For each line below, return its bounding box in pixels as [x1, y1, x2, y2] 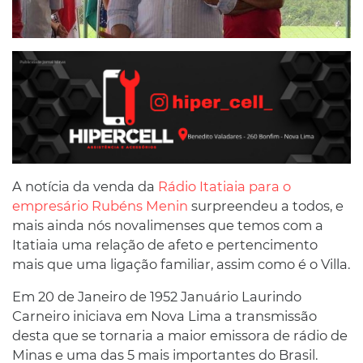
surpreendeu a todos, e [188, 197, 344, 214]
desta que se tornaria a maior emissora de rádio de [12, 327, 348, 344]
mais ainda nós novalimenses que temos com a [12, 216, 323, 233]
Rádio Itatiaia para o [158, 177, 291, 194]
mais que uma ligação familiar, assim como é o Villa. [12, 255, 350, 272]
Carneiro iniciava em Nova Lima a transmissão [12, 307, 317, 324]
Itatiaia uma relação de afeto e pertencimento [12, 236, 318, 253]
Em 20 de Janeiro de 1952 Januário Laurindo [12, 288, 301, 305]
